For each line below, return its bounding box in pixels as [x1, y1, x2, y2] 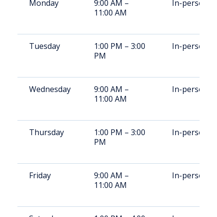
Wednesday [29, 84, 71, 94]
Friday [29, 170, 51, 181]
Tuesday [29, 41, 60, 51]
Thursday [29, 127, 64, 138]
